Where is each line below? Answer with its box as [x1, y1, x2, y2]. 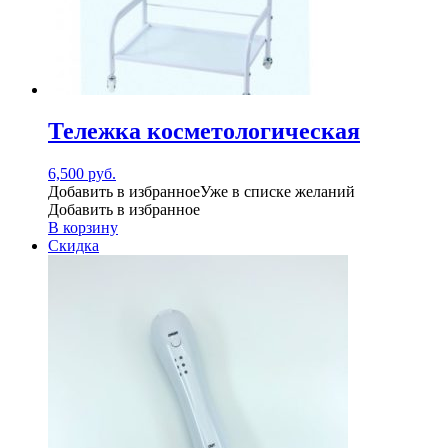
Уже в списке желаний [200, 183, 355, 201]
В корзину [48, 219, 118, 237]
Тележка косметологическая [48, 118, 360, 145]
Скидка [48, 237, 99, 255]
